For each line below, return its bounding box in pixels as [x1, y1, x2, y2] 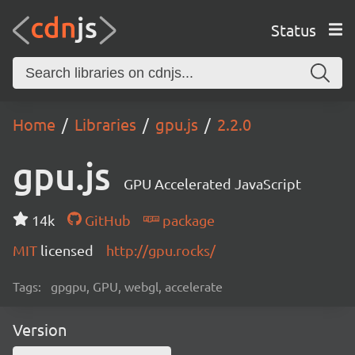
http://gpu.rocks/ [106, 242, 216, 258]
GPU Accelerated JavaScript [124, 175, 301, 192]
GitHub [81, 212, 131, 228]
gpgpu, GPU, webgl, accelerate [51, 278, 223, 294]
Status [270, 19, 316, 40]
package [158, 212, 215, 228]
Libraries [74, 114, 136, 134]
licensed [40, 242, 94, 258]
